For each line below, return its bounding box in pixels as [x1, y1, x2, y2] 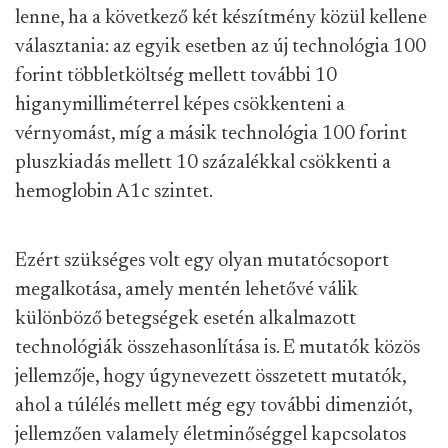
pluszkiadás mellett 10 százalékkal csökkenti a [15, 153, 391, 173]
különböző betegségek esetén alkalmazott [15, 309, 356, 329]
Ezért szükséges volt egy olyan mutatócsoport [15, 251, 389, 271]
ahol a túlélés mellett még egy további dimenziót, [15, 396, 412, 416]
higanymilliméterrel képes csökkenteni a [15, 95, 345, 115]
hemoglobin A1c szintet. [15, 182, 213, 202]
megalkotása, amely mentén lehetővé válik [15, 280, 358, 300]
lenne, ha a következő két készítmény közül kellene [15, 8, 427, 28]
